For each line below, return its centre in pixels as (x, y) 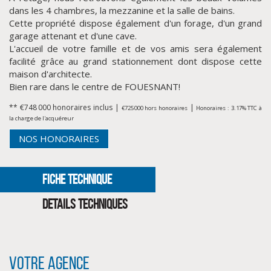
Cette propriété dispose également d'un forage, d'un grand (135, 23)
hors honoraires (166, 108)
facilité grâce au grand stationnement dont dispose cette (135, 61)
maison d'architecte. (51, 74)
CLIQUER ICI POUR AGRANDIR (135, 165)
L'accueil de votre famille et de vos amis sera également (135, 48)
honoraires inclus (84, 107)
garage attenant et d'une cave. (73, 36)
